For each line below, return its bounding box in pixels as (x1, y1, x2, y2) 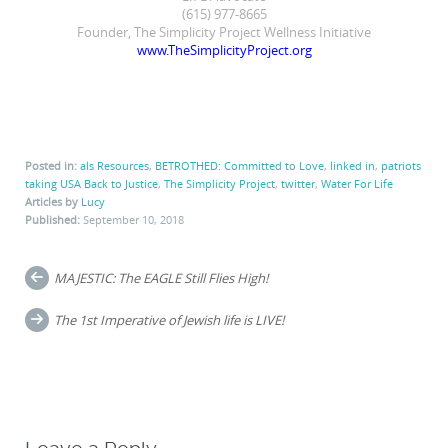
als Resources (80, 157, 149, 173)
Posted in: (25, 157, 77, 173)
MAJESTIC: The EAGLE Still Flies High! (54, 268, 269, 287)
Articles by (25, 193, 81, 209)
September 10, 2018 (83, 211, 184, 227)
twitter (281, 175, 315, 191)
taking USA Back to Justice (25, 175, 158, 191)
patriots (381, 157, 421, 173)
